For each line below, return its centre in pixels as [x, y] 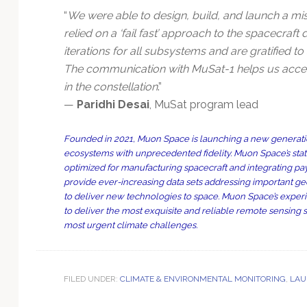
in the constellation [110, 86]
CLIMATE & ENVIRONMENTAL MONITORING [202, 279]
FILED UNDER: [91, 279]
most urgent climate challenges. [130, 225]
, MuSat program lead [204, 104]
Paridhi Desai [113, 104]
